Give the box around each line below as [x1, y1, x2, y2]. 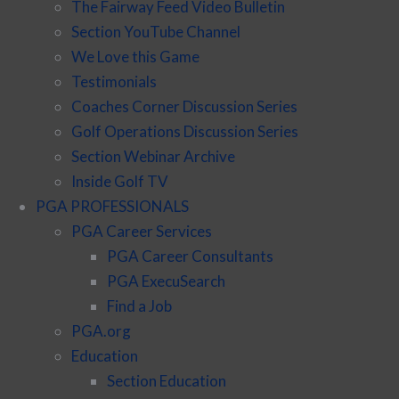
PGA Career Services [71, 222, 212, 241]
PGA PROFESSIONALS [36, 197, 189, 216]
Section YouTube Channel [71, 22, 240, 42]
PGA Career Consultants [107, 247, 273, 266]
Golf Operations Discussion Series [71, 122, 298, 142]
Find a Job [107, 297, 172, 316]
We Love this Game [71, 47, 199, 67]
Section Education [107, 371, 226, 391]
